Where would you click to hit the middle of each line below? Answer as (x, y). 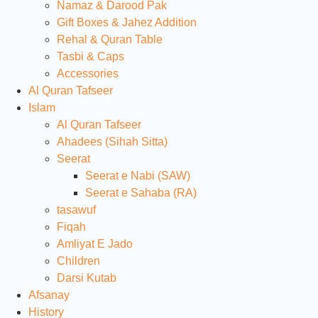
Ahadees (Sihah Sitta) (112, 141)
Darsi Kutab (87, 278)
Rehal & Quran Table (110, 39)
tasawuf (76, 209)
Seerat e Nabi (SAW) (138, 175)
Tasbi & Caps (91, 56)
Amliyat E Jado (95, 243)
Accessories (88, 73)
